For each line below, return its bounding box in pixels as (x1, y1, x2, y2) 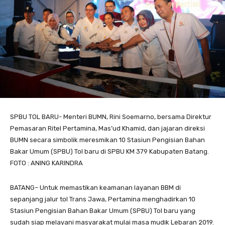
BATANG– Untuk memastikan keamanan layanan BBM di (10, 183, 181, 191)
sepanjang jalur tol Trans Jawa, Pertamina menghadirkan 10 (10, 195, 195, 203)
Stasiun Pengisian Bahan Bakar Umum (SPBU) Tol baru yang (10, 206, 195, 214)
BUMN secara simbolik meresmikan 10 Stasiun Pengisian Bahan (10, 136, 205, 144)
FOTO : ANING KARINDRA (10, 159, 83, 167)
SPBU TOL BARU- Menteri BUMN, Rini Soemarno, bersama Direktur (10, 113, 211, 121)
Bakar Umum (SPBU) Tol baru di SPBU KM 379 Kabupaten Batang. (10, 147, 209, 155)
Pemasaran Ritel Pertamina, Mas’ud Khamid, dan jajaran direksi (10, 124, 205, 132)
